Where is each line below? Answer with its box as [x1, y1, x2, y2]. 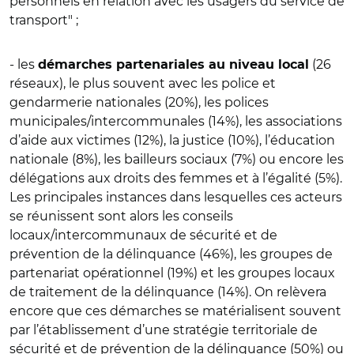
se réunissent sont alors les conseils [9, 209, 233, 224]
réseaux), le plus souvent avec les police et [9, 76, 276, 91]
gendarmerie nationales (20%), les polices [9, 95, 269, 110]
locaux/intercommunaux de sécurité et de [9, 228, 277, 243]
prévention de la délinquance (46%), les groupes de [9, 247, 333, 262]
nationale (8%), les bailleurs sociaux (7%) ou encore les [9, 152, 344, 167]
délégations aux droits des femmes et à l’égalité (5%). [9, 171, 342, 186]
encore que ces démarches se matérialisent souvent [9, 303, 341, 318]
